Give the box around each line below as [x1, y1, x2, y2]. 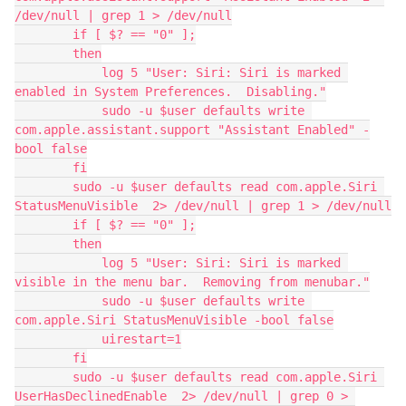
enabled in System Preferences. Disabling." [14, 84, 326, 99]
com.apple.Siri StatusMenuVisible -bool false [14, 313, 333, 327]
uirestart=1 [14, 332, 101, 346]
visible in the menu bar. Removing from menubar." [14, 275, 370, 289]
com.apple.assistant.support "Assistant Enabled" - [14, 122, 370, 137]
